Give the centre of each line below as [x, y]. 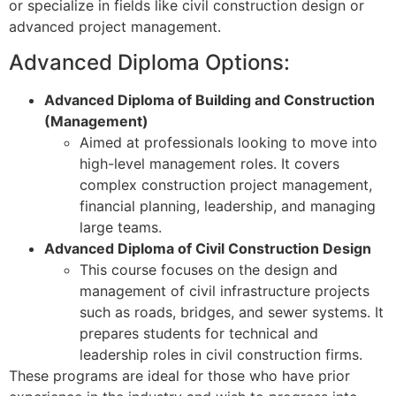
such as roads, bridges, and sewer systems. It [232, 312]
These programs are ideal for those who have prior [179, 375]
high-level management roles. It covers [209, 163]
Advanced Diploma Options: [149, 62]
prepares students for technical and [199, 333]
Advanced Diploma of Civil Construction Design [208, 248]
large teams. [121, 227]
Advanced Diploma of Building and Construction [209, 99]
